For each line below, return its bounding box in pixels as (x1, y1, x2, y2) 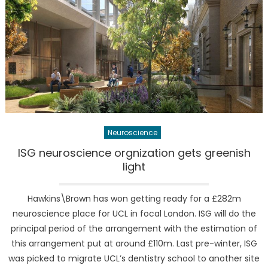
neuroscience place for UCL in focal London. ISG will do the (12, 207, 256, 220)
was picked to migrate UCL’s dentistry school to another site (8, 252, 260, 264)
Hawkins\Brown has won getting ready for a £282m (27, 192, 241, 205)
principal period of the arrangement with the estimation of (11, 222, 257, 234)
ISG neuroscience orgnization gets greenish (17, 145, 251, 160)
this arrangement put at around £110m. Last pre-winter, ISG (11, 237, 257, 249)
